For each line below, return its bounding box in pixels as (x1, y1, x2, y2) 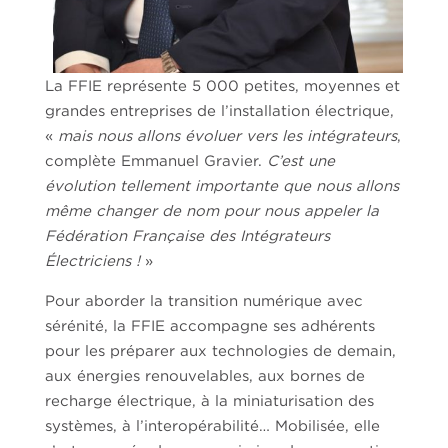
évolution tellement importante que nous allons (44, 177, 399, 194)
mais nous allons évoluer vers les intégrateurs (57, 127, 397, 144)
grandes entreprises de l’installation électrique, (44, 102, 394, 119)
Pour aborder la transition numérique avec (44, 292, 363, 309)
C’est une (261, 152, 335, 169)
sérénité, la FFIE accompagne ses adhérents (44, 317, 375, 334)
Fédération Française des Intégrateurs (44, 227, 330, 244)
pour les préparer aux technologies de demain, (44, 342, 396, 359)
